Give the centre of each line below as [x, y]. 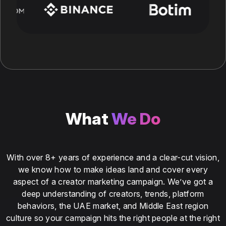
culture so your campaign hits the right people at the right [113, 218]
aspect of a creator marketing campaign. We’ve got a [113, 181]
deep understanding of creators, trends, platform [113, 193]
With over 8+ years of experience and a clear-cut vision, [113, 157]
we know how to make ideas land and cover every [113, 169]
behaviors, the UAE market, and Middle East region [113, 206]
